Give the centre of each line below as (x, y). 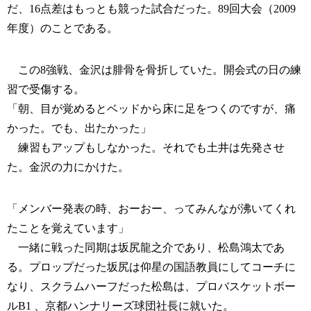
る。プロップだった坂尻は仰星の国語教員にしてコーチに (151, 267)
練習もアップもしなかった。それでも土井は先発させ (146, 148)
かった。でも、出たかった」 (79, 128)
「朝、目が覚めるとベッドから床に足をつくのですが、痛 (151, 109)
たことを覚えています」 (68, 228)
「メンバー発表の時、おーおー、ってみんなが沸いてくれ (151, 209)
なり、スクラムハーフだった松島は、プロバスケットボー (151, 287)
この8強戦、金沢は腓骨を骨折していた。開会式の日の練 (154, 70)
